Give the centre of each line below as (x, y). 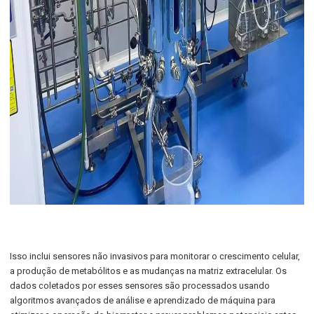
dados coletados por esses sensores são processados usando (140, 286)
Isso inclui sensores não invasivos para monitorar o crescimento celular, (155, 256)
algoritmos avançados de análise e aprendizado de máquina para (143, 300)
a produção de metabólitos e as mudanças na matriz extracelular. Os (149, 271)
